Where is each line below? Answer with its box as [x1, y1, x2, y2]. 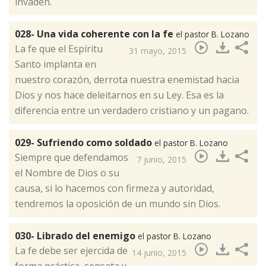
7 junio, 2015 [137, 153, 186, 165]
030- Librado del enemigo [15, 229, 138, 242]
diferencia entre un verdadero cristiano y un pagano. [15, 103, 249, 117]
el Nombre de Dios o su [15, 166, 119, 179]
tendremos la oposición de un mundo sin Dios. [15, 197, 220, 210]
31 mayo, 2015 [129, 45, 186, 56]
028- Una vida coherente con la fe [15, 27, 176, 40]
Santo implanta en [15, 57, 96, 71]
